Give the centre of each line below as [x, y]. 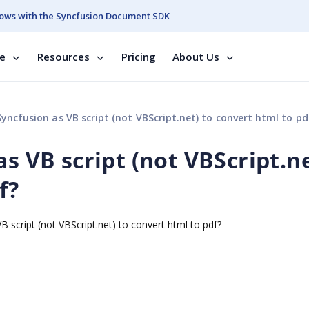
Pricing [139, 57]
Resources [63, 57]
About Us [196, 57]
